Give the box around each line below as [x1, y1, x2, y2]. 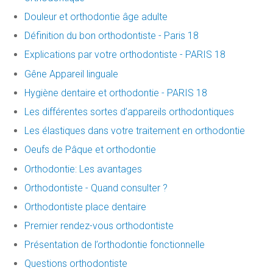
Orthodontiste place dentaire [24, 200, 146, 213]
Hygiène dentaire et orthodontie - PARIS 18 [24, 87, 207, 99]
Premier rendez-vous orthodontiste [24, 220, 174, 232]
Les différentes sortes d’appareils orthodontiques [24, 105, 234, 118]
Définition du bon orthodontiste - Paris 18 [24, 30, 199, 42]
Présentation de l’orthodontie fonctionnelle [24, 239, 205, 251]
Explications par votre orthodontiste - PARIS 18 [24, 49, 225, 61]
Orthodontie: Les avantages [24, 163, 142, 175]
